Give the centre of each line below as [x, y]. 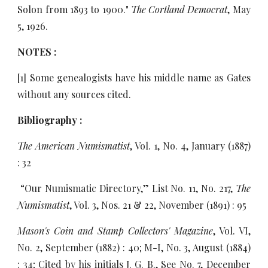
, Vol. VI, [232, 231]
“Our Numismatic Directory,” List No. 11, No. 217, [125, 188]
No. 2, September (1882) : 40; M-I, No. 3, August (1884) [134, 247]
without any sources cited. [74, 94]
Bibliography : [50, 120]
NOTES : [37, 52]
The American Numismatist [74, 146]
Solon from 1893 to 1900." [74, 9]
